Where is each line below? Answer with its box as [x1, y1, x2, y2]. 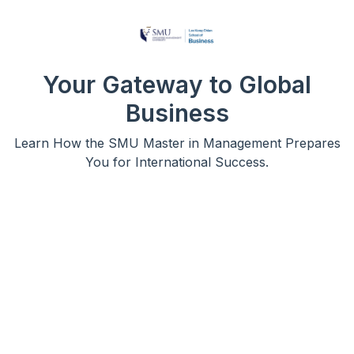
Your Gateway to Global [43, 70, 311, 99]
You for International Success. [85, 153, 269, 170]
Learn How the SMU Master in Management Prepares [13, 134, 341, 151]
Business [125, 98, 229, 127]
